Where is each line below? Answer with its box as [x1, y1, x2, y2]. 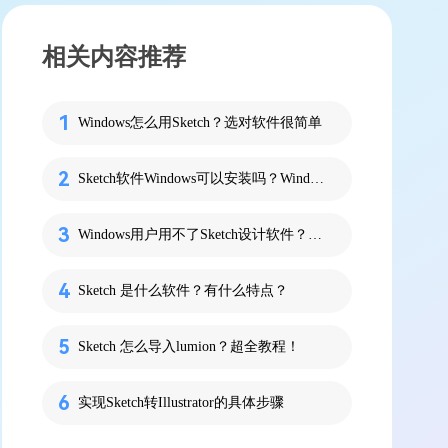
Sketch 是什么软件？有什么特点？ [78, 283, 288, 298]
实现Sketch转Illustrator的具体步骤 [78, 395, 284, 410]
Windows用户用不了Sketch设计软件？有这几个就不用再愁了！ [308, 227, 322, 242]
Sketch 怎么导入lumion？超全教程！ [78, 339, 300, 354]
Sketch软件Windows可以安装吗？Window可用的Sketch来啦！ [310, 171, 324, 186]
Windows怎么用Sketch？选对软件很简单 [78, 115, 322, 130]
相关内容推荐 [42, 44, 186, 70]
